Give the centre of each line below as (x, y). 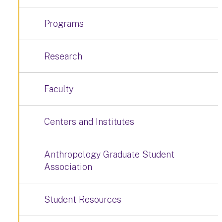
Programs (64, 24)
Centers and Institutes (89, 122)
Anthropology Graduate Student (109, 155)
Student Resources (83, 200)
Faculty (59, 89)
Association (68, 167)
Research (63, 56)
